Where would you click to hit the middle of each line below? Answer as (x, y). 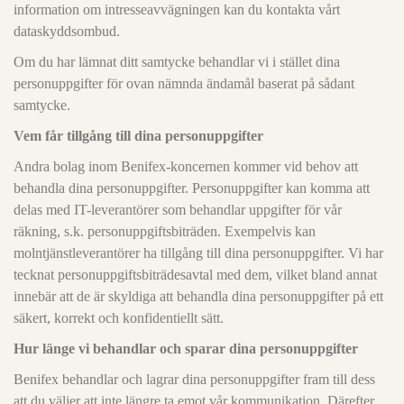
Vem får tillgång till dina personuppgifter (138, 136)
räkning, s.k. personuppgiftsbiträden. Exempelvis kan (165, 231)
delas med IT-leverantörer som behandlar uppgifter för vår (178, 210)
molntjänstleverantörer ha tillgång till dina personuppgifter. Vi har (198, 253)
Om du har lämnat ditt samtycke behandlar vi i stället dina (177, 62)
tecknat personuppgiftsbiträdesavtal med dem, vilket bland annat (195, 275)
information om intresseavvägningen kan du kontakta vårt (177, 9)
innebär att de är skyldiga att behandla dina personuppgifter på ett (198, 296)
